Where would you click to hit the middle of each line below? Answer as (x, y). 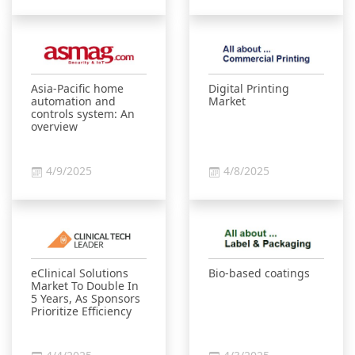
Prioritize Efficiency (81, 311)
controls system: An (83, 114)
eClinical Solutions (80, 273)
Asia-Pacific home (77, 88)
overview (54, 126)
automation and (73, 101)
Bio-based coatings (259, 273)
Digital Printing (249, 88)
